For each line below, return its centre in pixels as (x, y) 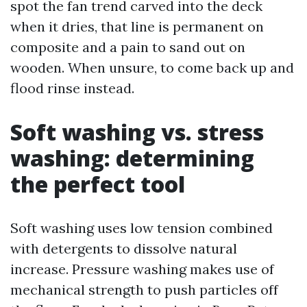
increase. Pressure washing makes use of (142, 269)
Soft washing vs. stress (137, 132)
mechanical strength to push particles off (144, 290)
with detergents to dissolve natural (124, 248)
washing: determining (132, 158)
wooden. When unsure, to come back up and (152, 67)
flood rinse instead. (72, 88)
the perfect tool (98, 184)
